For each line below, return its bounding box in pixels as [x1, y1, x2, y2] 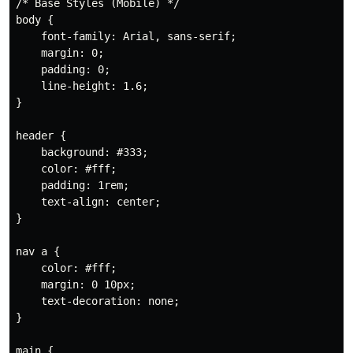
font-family [41, 30, 110, 43]
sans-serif [161, 30, 230, 43]
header [16, 129, 54, 142]
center [110, 195, 154, 208]
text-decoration [41, 295, 136, 307]
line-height [41, 80, 110, 92]
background [41, 146, 104, 158]
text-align [41, 195, 104, 208]
